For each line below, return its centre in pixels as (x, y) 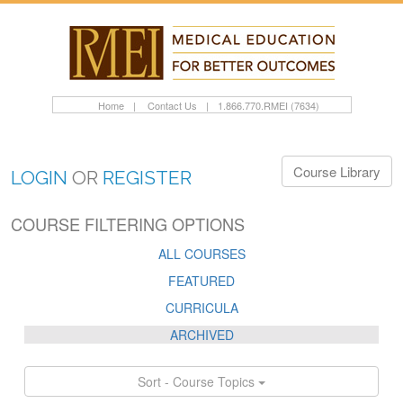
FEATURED (201, 281)
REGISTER (147, 178)
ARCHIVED (201, 335)
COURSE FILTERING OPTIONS (128, 224)
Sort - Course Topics (198, 381)
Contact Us (170, 105)
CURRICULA (201, 308)
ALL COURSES (201, 254)
